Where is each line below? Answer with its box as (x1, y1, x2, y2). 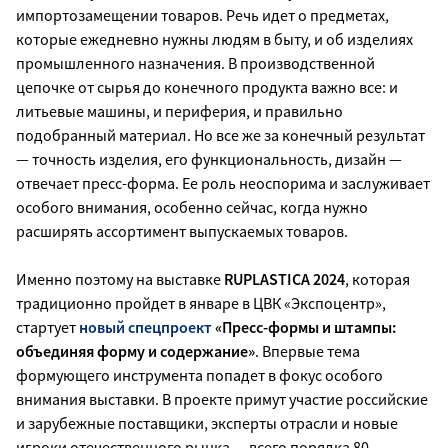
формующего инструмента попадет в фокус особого (16, 364, 383, 385)
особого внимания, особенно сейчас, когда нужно (16, 196, 368, 217)
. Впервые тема (255, 340, 360, 361)
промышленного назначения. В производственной (16, 52, 375, 73)
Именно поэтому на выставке (16, 268, 224, 289)
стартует (16, 316, 79, 337)
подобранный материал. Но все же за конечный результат (16, 124, 425, 145)
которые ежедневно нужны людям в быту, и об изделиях (16, 28, 413, 49)
